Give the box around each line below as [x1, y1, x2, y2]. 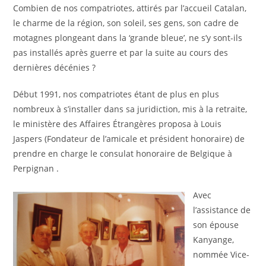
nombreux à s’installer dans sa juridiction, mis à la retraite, [13, 103, 248, 115]
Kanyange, [193, 234, 235, 245]
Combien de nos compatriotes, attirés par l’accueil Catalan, [13, 2, 247, 14]
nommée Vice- [193, 249, 250, 260]
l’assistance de [193, 204, 251, 216]
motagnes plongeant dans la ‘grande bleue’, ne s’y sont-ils [13, 32, 243, 43]
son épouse [193, 219, 239, 230]
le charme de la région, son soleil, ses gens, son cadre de [13, 17, 239, 28]
